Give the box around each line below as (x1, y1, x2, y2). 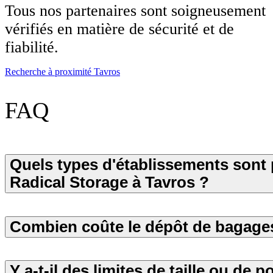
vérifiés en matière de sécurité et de (5, 19, 234, 38)
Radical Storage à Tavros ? (10, 174, 209, 191)
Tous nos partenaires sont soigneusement (5, 1, 266, 19)
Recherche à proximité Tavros (5, 66, 120, 77)
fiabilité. (5, 38, 58, 56)
